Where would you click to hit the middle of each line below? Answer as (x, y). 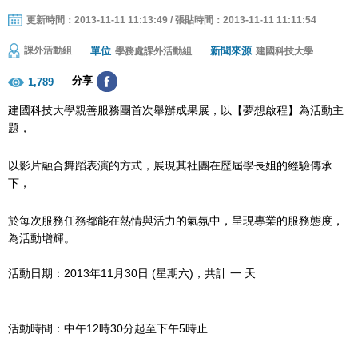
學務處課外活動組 (153, 51)
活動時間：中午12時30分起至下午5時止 (108, 328)
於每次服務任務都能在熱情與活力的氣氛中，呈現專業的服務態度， (176, 220)
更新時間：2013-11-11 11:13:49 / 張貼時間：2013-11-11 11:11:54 (171, 20)
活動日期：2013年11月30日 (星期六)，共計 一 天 (132, 273)
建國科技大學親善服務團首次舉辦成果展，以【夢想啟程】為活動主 (176, 110)
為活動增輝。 (42, 238)
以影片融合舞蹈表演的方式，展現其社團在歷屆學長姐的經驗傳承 (170, 165)
